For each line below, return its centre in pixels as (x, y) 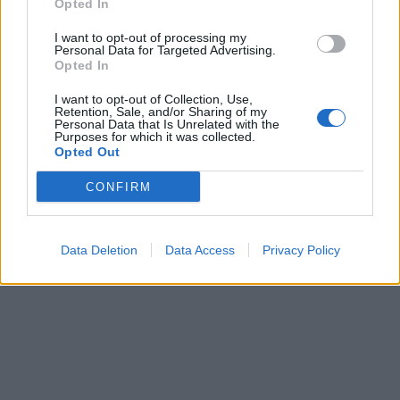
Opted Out (87, 152)
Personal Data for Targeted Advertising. (165, 50)
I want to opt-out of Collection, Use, (154, 99)
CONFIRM (118, 187)
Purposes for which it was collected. (155, 137)
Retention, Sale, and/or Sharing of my (161, 112)
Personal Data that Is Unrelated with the (167, 124)
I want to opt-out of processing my (150, 37)
